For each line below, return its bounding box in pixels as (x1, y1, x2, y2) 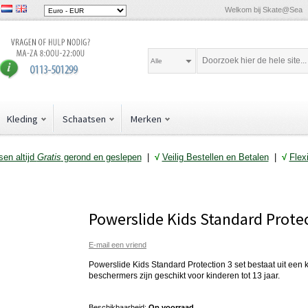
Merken (131, 112, 162, 125)
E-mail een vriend (89, 241, 146, 250)
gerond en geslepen (60, 151, 142, 162)
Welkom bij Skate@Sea (225, 5, 302, 14)
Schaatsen (63, 112, 106, 125)
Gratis (36, 151, 61, 162)
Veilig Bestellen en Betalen (162, 151, 269, 162)
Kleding (7, 112, 38, 125)
